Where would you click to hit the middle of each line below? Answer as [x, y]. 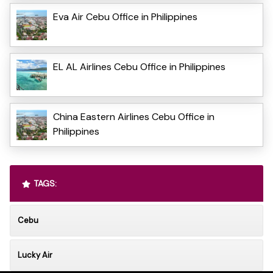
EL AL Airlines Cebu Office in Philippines [139, 66]
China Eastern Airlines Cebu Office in [134, 116]
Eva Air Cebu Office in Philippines [125, 16]
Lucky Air [35, 255]
